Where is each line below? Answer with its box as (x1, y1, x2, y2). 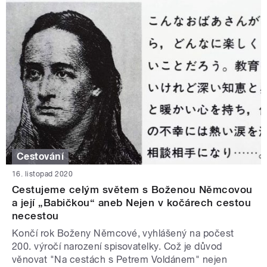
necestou (12, 210, 59, 222)
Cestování (17, 151, 64, 163)
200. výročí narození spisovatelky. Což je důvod (12, 241, 222, 253)
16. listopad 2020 (12, 170, 73, 179)
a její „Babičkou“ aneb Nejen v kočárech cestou (12, 197, 252, 209)
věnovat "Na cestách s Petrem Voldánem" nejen (12, 254, 228, 266)
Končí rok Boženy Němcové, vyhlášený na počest (12, 228, 234, 240)
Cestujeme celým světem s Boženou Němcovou (12, 184, 253, 196)
